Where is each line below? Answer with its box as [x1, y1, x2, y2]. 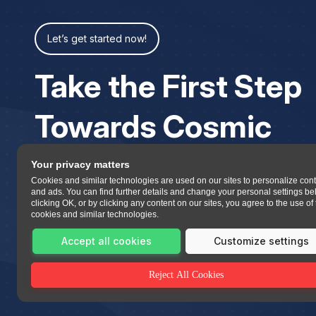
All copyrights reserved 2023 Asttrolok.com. [34, 288, 237, 300]
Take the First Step [34, 67, 302, 105]
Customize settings [214, 235, 310, 247]
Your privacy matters [31, 159, 130, 170]
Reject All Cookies [149, 269, 224, 280]
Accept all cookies [61, 235, 152, 247]
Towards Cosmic [34, 107, 272, 145]
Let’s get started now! [47, 32, 147, 44]
